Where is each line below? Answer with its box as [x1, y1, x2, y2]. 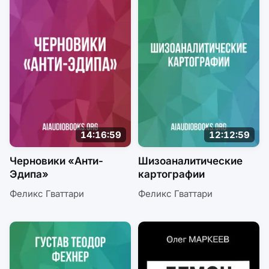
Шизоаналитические [138, 155, 243, 168]
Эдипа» [10, 168, 49, 181]
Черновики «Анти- [10, 155, 103, 168]
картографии [138, 168, 205, 181]
